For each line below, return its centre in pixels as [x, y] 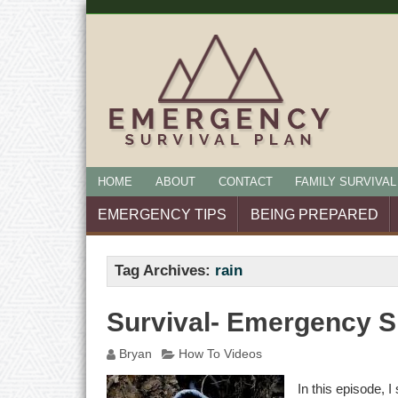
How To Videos [220, 354]
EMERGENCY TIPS [162, 214]
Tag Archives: [165, 271]
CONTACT [245, 181]
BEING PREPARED [314, 214]
